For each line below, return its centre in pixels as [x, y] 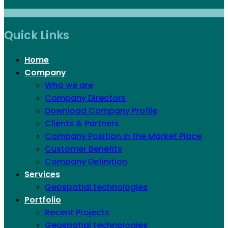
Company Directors [85, 98]
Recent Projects [77, 212]
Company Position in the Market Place [123, 136]
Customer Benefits [83, 149]
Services [42, 174]
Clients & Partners [82, 123]
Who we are [69, 85]
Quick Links [37, 35]
